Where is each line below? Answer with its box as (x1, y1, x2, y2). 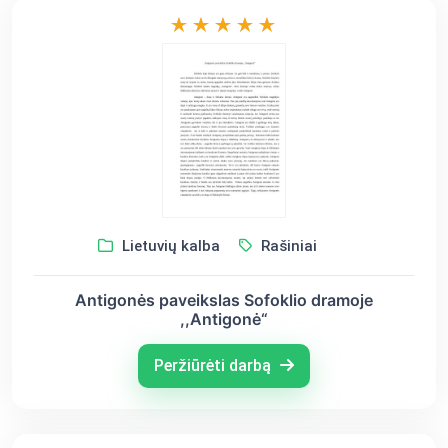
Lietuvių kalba (117, 236, 220, 255)
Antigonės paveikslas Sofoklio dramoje (75, 289, 373, 310)
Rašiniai (256, 236, 317, 255)
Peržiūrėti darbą (154, 355, 275, 375)
